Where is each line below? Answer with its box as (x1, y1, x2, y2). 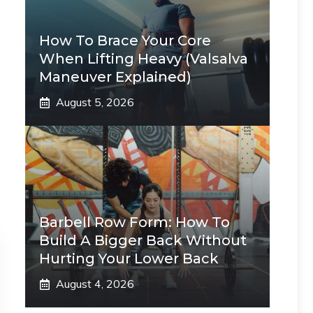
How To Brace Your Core (39, 32, 211, 49)
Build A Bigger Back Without (39, 232, 247, 249)
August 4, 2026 (56, 277, 134, 291)
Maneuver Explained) (39, 68, 191, 85)
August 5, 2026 (56, 95, 134, 109)
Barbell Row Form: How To (39, 214, 230, 231)
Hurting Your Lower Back (39, 250, 219, 267)
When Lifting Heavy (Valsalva (39, 50, 248, 67)
